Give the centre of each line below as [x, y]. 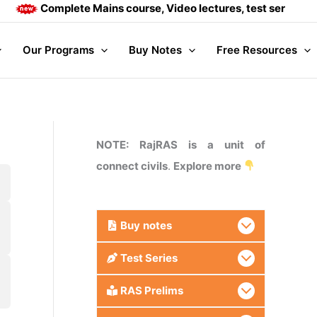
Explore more [208, 166]
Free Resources [257, 50]
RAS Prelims [151, 290]
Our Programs [58, 50]
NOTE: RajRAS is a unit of [181, 144]
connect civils [132, 166]
